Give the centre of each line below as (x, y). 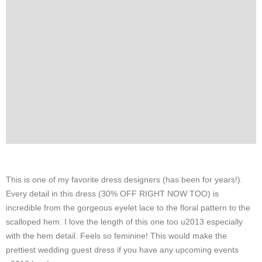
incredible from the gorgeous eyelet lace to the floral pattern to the (128, 207)
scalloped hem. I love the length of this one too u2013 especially (124, 221)
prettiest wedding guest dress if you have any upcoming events (122, 249)
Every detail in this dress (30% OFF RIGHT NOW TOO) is (112, 193)
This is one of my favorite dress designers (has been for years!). (124, 179)
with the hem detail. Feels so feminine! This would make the (116, 235)
